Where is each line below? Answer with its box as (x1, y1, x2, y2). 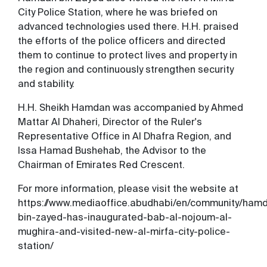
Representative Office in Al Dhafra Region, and (18, 131, 231, 141)
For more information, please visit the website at (18, 183, 238, 194)
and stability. (18, 78, 74, 89)
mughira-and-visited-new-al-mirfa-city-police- (18, 226, 230, 237)
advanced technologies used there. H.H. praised (18, 21, 238, 32)
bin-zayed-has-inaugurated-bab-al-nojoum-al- (18, 212, 232, 222)
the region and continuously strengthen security (18, 64, 234, 74)
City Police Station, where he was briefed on (18, 7, 218, 17)
